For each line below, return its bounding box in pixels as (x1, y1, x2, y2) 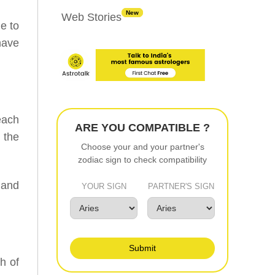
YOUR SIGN (81, 181, 126, 191)
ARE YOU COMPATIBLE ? (75, 121, 210, 134)
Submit (129, 242, 156, 253)
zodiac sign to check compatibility (78, 154, 207, 165)
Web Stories (61, 11, 122, 23)
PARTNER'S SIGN (148, 181, 214, 191)
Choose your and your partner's (80, 141, 204, 152)
